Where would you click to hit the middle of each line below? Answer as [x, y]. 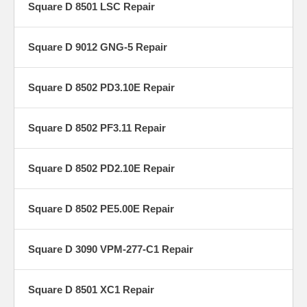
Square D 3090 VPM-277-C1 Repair [111, 249]
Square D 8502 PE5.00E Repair [101, 209]
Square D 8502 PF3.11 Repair [97, 128]
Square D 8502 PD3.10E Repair [101, 88]
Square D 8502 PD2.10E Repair [101, 169]
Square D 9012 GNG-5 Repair [98, 47]
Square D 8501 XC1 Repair [91, 290]
